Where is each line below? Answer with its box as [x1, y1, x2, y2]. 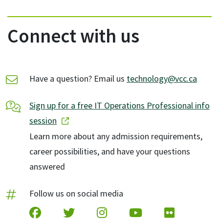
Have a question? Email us [29, 73, 127, 84]
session [29, 115, 57, 126]
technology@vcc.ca [127, 73, 197, 84]
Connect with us [7, 24, 139, 48]
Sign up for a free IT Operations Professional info [29, 100, 210, 111]
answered [29, 161, 65, 172]
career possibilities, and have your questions [29, 146, 190, 157]
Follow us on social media [29, 188, 123, 199]
